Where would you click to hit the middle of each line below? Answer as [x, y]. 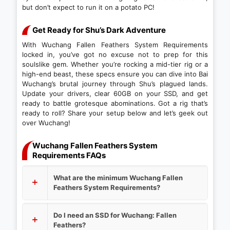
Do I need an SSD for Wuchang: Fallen [115, 215]
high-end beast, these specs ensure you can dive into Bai [115, 74]
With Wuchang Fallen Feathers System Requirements [115, 44]
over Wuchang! [46, 122]
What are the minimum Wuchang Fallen [118, 177]
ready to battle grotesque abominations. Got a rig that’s [115, 103]
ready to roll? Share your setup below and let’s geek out [115, 113]
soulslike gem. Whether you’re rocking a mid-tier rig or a [115, 64]
